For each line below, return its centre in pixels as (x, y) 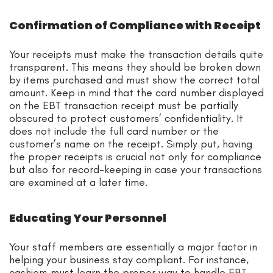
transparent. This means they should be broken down (135, 67)
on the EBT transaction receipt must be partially (124, 105)
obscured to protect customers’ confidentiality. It (126, 118)
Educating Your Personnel (89, 218)
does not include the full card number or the (114, 131)
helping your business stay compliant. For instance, (129, 259)
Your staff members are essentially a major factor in (133, 246)
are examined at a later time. (78, 182)
